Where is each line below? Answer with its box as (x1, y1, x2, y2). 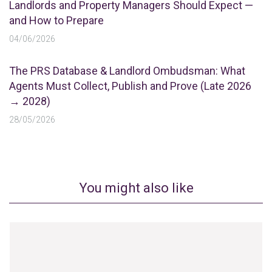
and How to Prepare (9, 14, 104, 27)
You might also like (78, 180, 194, 195)
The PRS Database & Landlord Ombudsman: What (9, 64, 245, 77)
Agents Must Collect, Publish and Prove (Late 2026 (9, 80, 251, 92)
